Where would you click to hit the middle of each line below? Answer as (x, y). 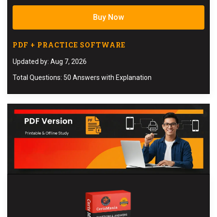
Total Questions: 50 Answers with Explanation (82, 78)
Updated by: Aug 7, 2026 (50, 62)
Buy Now (108, 17)
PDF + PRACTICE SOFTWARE (69, 45)
